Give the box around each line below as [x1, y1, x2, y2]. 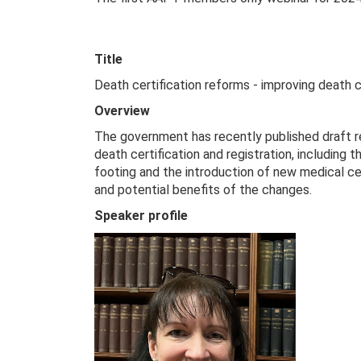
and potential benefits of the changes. [94, 181, 312, 197]
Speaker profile [94, 207, 188, 223]
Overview [94, 102, 150, 118]
